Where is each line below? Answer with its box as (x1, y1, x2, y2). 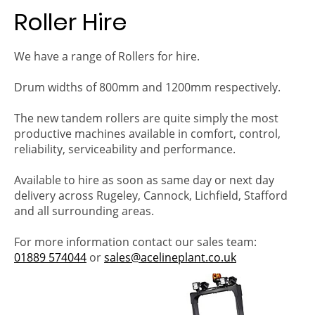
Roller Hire (14, 5, 127, 39)
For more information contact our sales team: (14, 233, 257, 250)
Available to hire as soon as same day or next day (14, 172, 274, 188)
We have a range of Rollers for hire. (14, 48, 200, 64)
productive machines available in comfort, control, (14, 125, 281, 141)
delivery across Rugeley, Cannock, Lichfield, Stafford (14, 187, 288, 203)
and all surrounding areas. (14, 202, 154, 219)
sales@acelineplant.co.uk (104, 249, 236, 265)
